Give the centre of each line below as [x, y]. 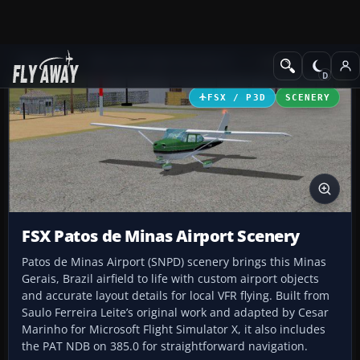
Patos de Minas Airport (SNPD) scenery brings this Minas [174, 262]
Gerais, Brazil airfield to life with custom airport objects [170, 279]
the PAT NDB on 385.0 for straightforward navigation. [165, 346]
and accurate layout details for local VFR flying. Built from [176, 296]
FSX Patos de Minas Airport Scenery [161, 236]
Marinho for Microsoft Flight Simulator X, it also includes [174, 329]
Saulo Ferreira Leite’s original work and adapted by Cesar [175, 313]
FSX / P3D [237, 97]
